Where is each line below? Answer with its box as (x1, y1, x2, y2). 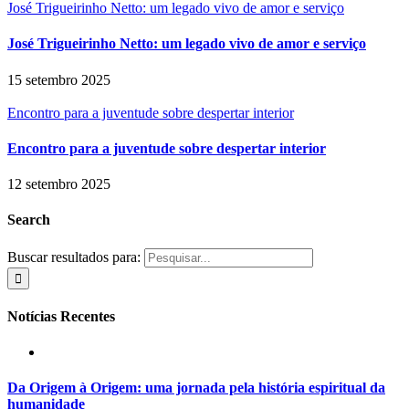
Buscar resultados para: (7, 248, 141, 265)
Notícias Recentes (7, 308, 115, 324)
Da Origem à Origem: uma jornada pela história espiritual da (7, 380, 385, 396)
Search (7, 212, 50, 228)
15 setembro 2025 (7, 71, 110, 88)
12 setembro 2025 (7, 176, 110, 193)
